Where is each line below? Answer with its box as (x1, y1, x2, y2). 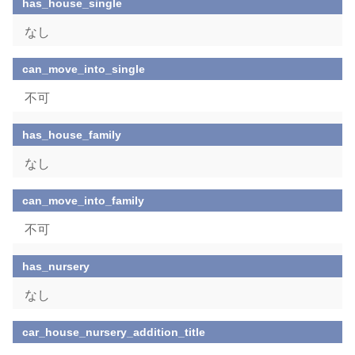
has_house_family (22, 128, 122, 141)
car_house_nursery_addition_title (22, 326, 206, 338)
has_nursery (22, 260, 90, 273)
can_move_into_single (22, 63, 146, 75)
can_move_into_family (22, 194, 145, 207)
